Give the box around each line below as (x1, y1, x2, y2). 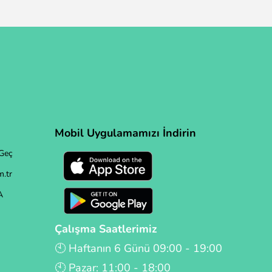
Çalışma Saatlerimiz (55, 222, 157, 237)
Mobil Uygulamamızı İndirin (55, 126, 199, 141)
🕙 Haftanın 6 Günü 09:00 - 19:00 (55, 241, 222, 256)
